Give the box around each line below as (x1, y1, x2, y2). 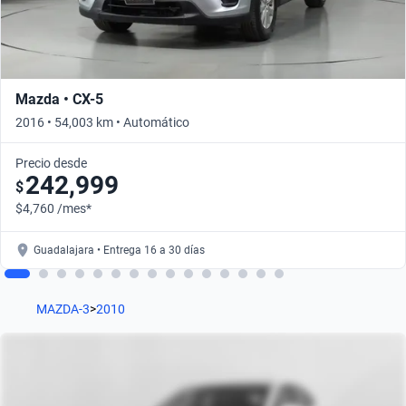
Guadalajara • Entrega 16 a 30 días (34, 244, 205, 257)
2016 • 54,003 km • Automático (15, 115, 189, 130)
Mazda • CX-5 (15, 91, 103, 109)
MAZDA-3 (36, 302, 90, 317)
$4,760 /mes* (15, 201, 92, 217)
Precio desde (15, 156, 87, 171)
